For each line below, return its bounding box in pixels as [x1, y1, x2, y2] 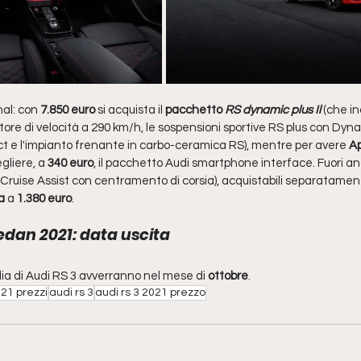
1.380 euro [15, 193, 72, 205]
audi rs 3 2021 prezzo [95, 287, 205, 299]
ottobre [208, 270, 248, 283]
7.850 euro [40, 104, 95, 117]
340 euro [48, 157, 93, 170]
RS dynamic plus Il [225, 104, 321, 117]
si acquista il [95, 104, 163, 117]
